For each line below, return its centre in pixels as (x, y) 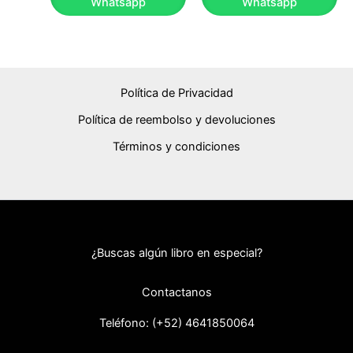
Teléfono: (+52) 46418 (159, 323)
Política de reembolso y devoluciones (176, 119)
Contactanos (176, 292)
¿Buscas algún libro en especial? (176, 253)
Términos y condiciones (176, 146)
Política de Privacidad (176, 93)
